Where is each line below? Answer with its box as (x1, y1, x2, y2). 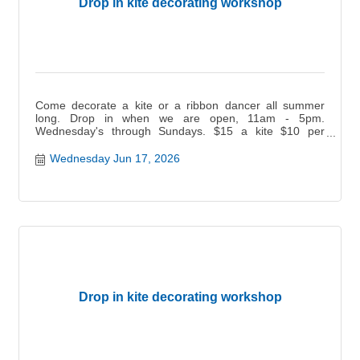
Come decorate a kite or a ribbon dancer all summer (35, 99, 325, 112)
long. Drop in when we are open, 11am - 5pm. (35, 112, 325, 125)
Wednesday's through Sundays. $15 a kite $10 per (35, 125, 325, 137)
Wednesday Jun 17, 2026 (49, 152, 180, 166)
